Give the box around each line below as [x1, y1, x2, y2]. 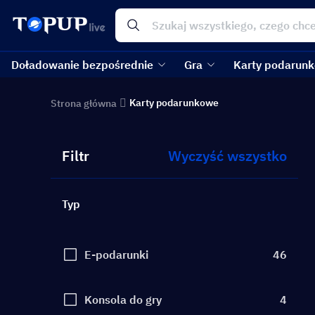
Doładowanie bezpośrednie [11, 58, 153, 72]
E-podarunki [84, 247, 148, 262]
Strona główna [51, 97, 117, 110]
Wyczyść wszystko [168, 146, 287, 165]
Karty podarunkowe [129, 96, 219, 109]
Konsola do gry [84, 292, 162, 307]
